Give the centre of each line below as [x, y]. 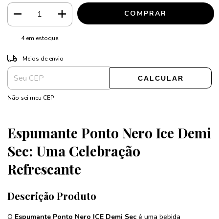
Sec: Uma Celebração [74, 151]
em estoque [42, 38]
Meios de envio [43, 58]
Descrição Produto [53, 196]
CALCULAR [161, 78]
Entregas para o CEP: [36, 57]
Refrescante [44, 169]
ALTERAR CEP [188, 56]
